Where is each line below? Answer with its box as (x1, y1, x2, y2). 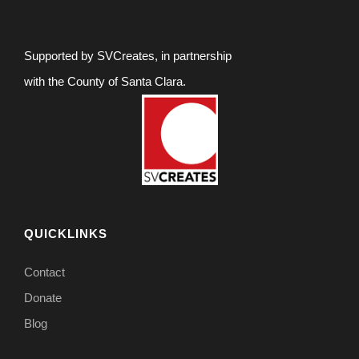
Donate (24, 290, 62, 305)
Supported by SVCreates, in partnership (24, 48, 232, 63)
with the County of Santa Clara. (24, 74, 186, 88)
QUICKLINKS (24, 226, 107, 240)
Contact (24, 264, 65, 279)
